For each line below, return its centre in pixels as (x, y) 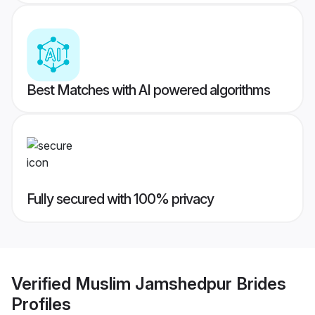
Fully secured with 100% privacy (120, 199)
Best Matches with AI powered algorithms (148, 90)
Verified (43, 283)
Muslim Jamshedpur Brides (181, 283)
